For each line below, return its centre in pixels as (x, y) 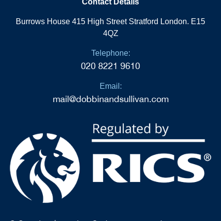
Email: (110, 86)
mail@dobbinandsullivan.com (110, 99)
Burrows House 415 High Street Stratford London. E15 (110, 21)
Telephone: (110, 53)
